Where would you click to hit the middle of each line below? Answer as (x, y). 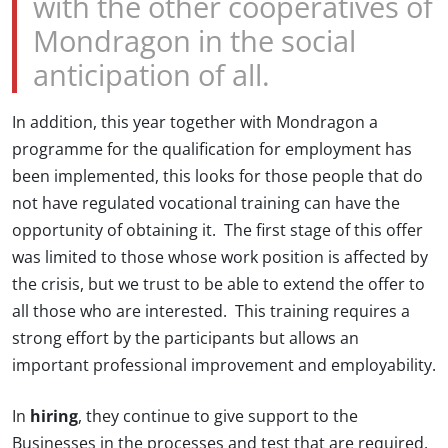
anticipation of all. (151, 76)
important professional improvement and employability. (224, 365)
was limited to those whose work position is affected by (220, 257)
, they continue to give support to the (218, 416)
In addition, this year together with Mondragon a (195, 122)
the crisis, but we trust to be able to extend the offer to (218, 284)
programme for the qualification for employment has (212, 149)
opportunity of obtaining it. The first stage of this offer (217, 230)
